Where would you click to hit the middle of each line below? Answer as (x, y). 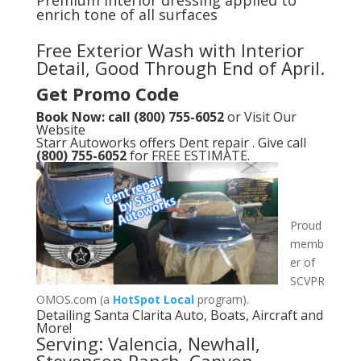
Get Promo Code (107, 94)
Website (60, 130)
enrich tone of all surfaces (127, 15)
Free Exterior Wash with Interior (170, 50)
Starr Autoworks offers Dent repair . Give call (172, 143)
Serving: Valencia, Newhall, (148, 344)
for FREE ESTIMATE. (189, 156)
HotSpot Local (153, 300)
